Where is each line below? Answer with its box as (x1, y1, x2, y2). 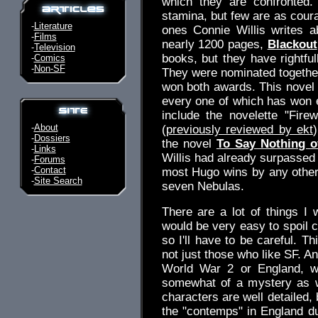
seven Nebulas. (161, 180, 244, 193)
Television (33, 42, 75, 53)
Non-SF (33, 63, 65, 74)
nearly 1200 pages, (161, 38, 268, 51)
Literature (33, 21, 72, 31)
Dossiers (33, 133, 70, 143)
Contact (33, 165, 66, 175)
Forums (33, 154, 65, 165)
